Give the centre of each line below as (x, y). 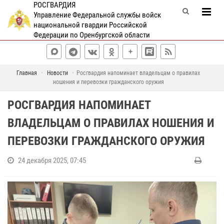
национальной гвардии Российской (90, 25)
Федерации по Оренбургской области (91, 35)
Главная (27, 73)
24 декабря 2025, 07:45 (52, 160)
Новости (57, 73)
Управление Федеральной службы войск (97, 15)
